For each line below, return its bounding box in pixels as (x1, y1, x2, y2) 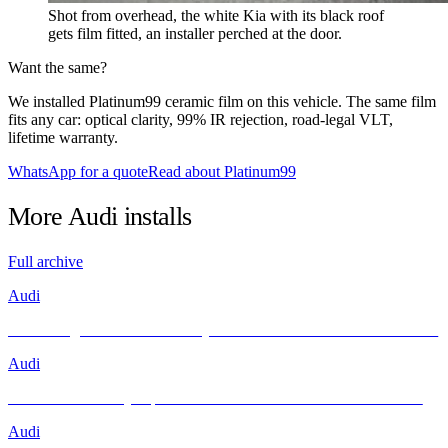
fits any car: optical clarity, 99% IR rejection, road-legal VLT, (8, 110, 393, 128)
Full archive (8, 253, 83, 271)
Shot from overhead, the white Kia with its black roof (48, 6, 384, 24)
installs (117, 202, 192, 232)
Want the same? (8, 58, 107, 76)
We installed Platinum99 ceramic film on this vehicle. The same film (8, 92, 436, 110)
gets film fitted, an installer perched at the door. (48, 24, 342, 42)
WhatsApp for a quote (8, 162, 148, 180)
